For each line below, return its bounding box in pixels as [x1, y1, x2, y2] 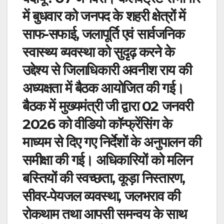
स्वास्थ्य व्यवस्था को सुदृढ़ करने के [22, 43, 174, 60]
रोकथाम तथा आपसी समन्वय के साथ [22, 205, 186, 222]
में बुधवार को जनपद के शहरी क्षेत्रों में [22, 7, 186, 24]
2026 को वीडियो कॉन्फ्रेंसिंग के [22, 115, 172, 132]
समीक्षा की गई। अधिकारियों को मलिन [22, 151, 192, 168]
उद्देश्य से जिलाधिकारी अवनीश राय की [22, 61, 191, 78]
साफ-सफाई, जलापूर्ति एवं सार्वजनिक [22, 25, 184, 42]
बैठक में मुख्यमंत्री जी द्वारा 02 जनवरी [22, 97, 193, 114]
